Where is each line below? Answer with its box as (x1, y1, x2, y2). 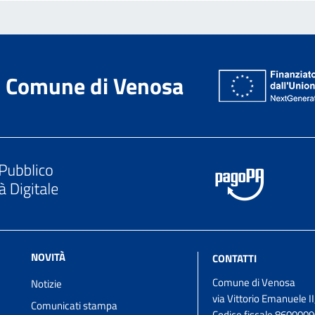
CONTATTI (212, 250, 257, 267)
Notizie (31, 276, 63, 292)
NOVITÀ (31, 249, 66, 266)
